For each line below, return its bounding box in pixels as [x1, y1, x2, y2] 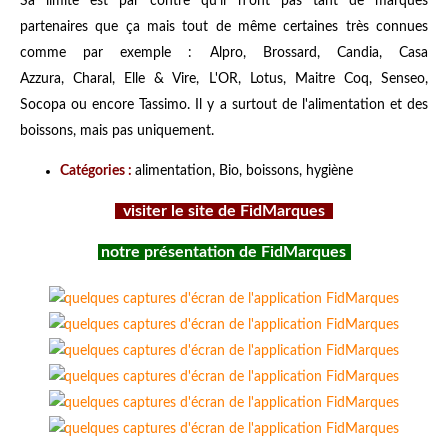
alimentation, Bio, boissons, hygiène [135, 163, 353, 178]
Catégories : [60, 163, 132, 178]
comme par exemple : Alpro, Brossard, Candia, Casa [20, 45, 428, 60]
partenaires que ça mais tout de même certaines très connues [20, 19, 428, 34]
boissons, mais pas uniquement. [20, 123, 214, 138]
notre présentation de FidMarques [97, 243, 351, 260]
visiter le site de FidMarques [115, 202, 333, 219]
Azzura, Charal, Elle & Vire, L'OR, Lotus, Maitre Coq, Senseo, [20, 71, 428, 86]
